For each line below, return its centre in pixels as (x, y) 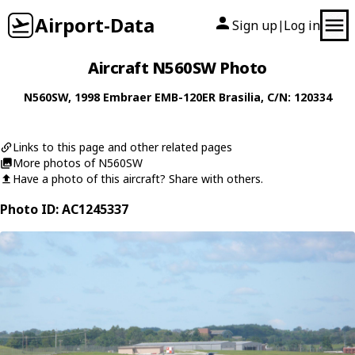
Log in (302, 25)
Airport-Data (95, 25)
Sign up (255, 25)
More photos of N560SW (78, 163)
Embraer (127, 97)
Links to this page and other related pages (122, 147)
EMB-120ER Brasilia (207, 97)
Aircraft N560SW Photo (177, 68)
